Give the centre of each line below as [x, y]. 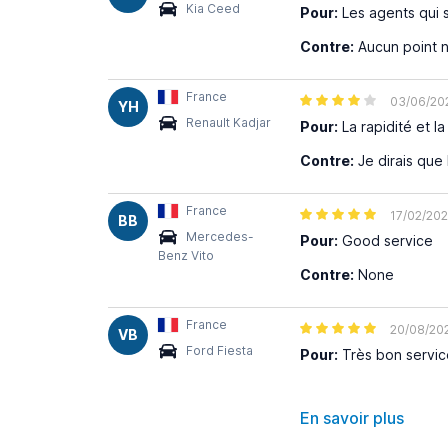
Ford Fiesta [219, 350]
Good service [385, 240]
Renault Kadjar [228, 122]
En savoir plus [352, 418]
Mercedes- [220, 236]
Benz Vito [186, 255]
